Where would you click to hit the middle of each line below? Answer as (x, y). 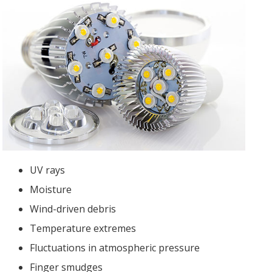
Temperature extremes (83, 229)
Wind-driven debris (73, 209)
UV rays (47, 170)
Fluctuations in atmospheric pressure (114, 248)
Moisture (50, 190)
